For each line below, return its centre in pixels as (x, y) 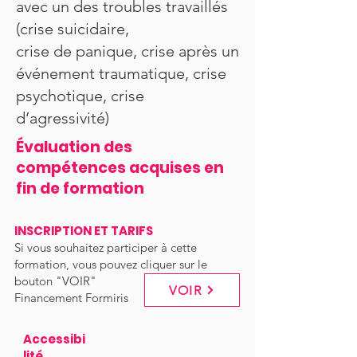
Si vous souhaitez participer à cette (106, 247)
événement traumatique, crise (121, 73)
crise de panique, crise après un (127, 51)
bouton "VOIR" (55, 281)
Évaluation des (74, 147)
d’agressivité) (63, 118)
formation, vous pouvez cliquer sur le (111, 264)
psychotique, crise (80, 96)
